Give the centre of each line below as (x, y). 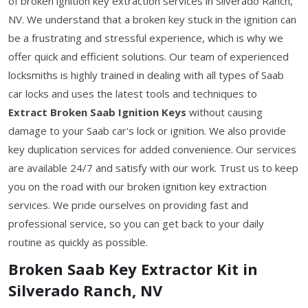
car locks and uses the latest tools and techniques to (133, 93)
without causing (224, 112)
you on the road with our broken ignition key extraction (137, 186)
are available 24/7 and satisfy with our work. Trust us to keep (153, 167)
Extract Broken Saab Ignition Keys (97, 112)
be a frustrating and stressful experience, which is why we (146, 37)
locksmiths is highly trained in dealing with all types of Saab (146, 75)
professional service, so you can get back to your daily (136, 223)
